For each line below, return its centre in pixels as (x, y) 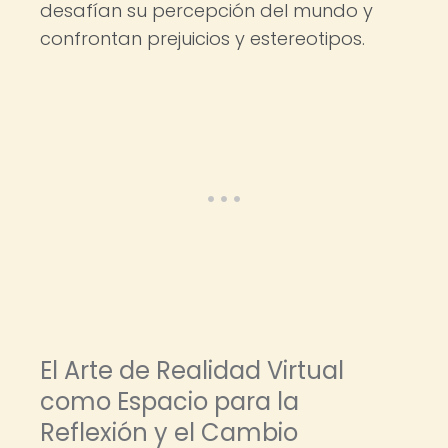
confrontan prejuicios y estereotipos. (202, 38)
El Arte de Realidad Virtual (192, 370)
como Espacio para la (169, 401)
